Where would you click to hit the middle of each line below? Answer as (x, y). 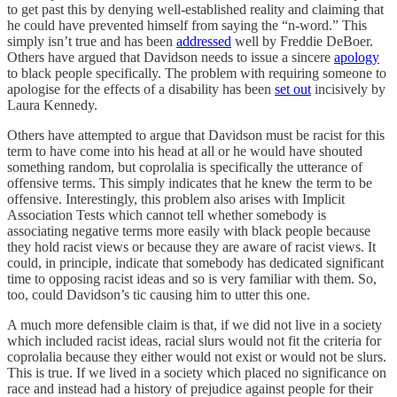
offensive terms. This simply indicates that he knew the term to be (190, 183)
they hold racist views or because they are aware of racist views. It (191, 246)
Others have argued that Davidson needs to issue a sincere (171, 57)
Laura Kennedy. (52, 105)
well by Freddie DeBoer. (302, 41)
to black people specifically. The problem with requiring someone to (197, 73)
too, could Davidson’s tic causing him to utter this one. (159, 294)
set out (293, 89)
